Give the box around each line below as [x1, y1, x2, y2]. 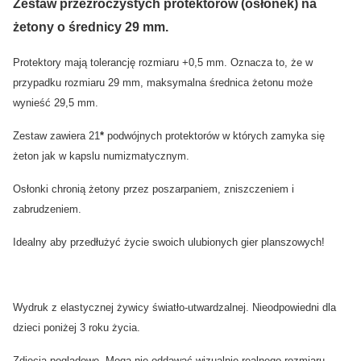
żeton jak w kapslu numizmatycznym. [13, 150, 189, 163]
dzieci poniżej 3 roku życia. [13, 322, 143, 334]
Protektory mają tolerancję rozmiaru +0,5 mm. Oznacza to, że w [13, 56, 313, 69]
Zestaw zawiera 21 [13, 130, 100, 143]
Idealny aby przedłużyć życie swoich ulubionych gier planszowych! [13, 236, 325, 249]
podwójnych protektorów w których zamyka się [104, 130, 325, 143]
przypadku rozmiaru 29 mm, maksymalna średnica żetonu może [13, 77, 313, 89]
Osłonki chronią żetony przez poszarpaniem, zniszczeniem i [13, 183, 294, 196]
